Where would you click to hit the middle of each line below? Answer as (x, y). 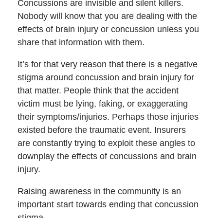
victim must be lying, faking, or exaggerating (102, 103)
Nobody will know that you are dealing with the (107, 16)
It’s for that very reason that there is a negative (107, 64)
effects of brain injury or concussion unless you (108, 29)
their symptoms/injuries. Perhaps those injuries (108, 117)
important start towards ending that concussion (108, 204)
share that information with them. (81, 42)
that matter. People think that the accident (98, 90)
